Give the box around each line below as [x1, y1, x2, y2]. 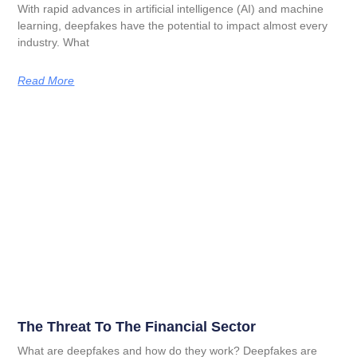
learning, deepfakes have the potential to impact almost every [18, 19, 328, 33]
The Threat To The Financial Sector [18, 319, 257, 335]
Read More [18, 74, 75, 88]
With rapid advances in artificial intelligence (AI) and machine [18, 2, 324, 16]
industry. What [18, 36, 90, 49]
